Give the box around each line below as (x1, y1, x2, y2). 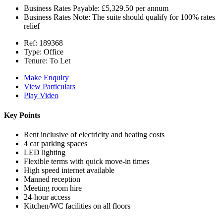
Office (42, 48, 63, 56)
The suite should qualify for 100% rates (90, 13, 215, 22)
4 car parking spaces (24, 139, 87, 148)
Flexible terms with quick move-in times (24, 157, 149, 166)
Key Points (4, 111, 40, 119)
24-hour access (24, 192, 70, 201)
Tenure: (24, 56, 48, 65)
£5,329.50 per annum (100, 4, 168, 13)
